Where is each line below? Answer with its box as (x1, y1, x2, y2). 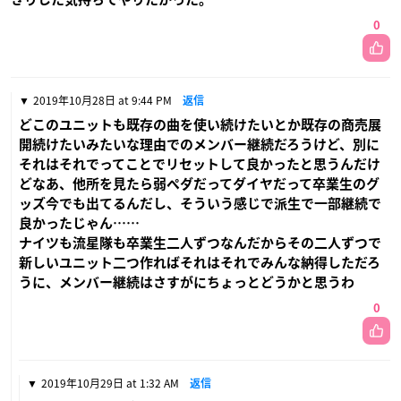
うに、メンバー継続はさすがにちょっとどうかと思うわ (19, 276, 354, 290)
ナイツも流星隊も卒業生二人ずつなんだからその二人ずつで (19, 236, 381, 251)
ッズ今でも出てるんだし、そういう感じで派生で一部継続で (19, 197, 381, 211)
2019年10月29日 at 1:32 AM (41, 375, 179, 392)
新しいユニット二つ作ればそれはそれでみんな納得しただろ (19, 256, 380, 270)
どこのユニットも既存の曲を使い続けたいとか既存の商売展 (19, 118, 381, 132)
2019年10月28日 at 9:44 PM (33, 92, 172, 109)
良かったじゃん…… (19, 217, 140, 231)
